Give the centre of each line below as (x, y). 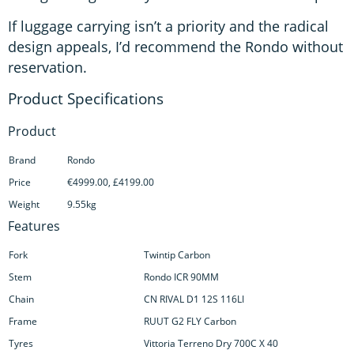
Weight (24, 205)
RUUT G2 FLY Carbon (190, 322)
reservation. (47, 68)
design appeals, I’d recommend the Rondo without (175, 47)
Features (34, 226)
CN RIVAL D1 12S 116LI (194, 299)
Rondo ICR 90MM (181, 277)
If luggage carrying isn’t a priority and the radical (168, 26)
